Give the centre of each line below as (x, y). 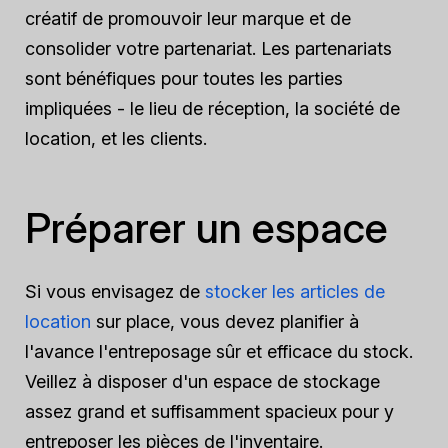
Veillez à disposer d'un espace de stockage (202, 381)
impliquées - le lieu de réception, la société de (212, 108)
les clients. (162, 138)
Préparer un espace (206, 227)
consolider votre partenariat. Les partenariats (208, 48)
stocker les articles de (295, 291)
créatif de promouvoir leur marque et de (188, 18)
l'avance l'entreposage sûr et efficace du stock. (219, 351)
